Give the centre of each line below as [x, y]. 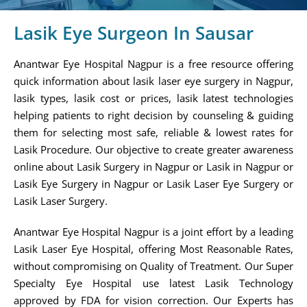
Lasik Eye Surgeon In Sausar [134, 33]
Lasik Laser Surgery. [61, 200]
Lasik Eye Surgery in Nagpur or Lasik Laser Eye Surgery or [153, 183]
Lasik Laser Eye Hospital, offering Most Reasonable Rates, [153, 248]
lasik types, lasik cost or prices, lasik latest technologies [153, 98]
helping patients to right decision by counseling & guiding [153, 115]
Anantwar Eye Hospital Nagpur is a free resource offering [153, 63]
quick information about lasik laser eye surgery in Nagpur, [153, 81]
